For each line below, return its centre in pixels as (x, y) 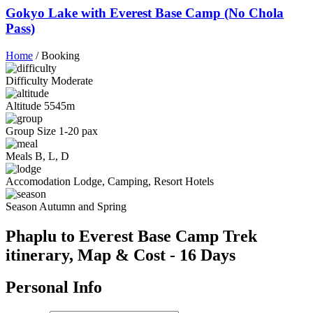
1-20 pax (77, 131)
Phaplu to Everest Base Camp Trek (131, 236)
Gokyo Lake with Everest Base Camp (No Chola (145, 13)
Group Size (31, 131)
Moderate (71, 80)
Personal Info (54, 287)
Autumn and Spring (82, 206)
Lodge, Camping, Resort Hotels (142, 181)
